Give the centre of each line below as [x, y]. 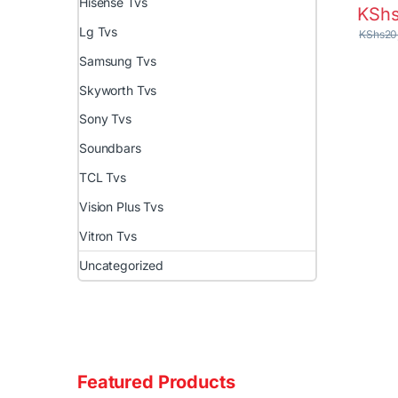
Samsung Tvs [118, 60]
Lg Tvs [99, 32]
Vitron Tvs [108, 235]
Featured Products [156, 382]
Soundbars [110, 148]
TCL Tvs [103, 178]
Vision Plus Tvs [121, 206]
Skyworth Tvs [118, 90]
